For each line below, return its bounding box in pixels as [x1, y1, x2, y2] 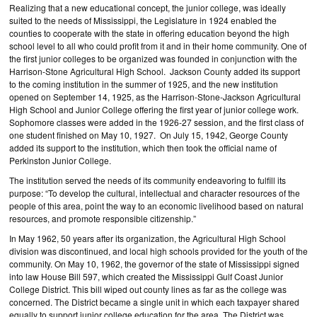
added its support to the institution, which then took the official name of [9, 142, 277, 154]
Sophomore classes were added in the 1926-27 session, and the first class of [9, 116, 304, 128]
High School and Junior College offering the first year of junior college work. [9, 103, 299, 115]
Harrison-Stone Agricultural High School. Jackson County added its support [9, 65, 300, 77]
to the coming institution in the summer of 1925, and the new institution [9, 78, 278, 90]
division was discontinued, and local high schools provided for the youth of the [9, 245, 308, 257]
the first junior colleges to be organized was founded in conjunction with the [9, 52, 297, 64]
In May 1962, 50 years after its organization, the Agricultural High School [9, 232, 286, 244]
